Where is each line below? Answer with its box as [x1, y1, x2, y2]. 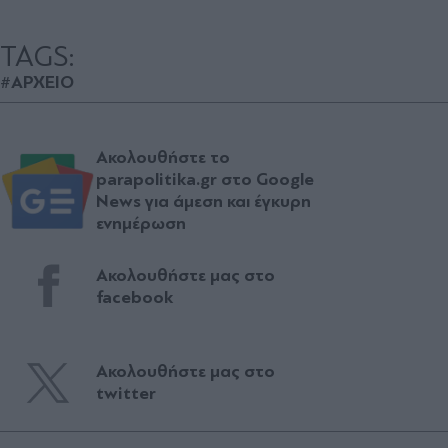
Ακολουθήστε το [96, 146, 230, 168]
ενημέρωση [96, 212, 186, 234]
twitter [96, 382, 156, 404]
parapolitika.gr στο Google [96, 168, 314, 190]
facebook [96, 286, 173, 308]
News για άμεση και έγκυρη [96, 190, 311, 212]
